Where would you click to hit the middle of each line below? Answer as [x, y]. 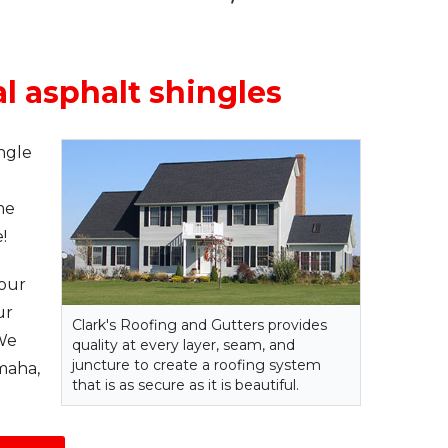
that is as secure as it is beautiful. [185, 384]
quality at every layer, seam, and [183, 344]
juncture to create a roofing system [196, 364]
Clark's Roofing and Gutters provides [199, 324]
